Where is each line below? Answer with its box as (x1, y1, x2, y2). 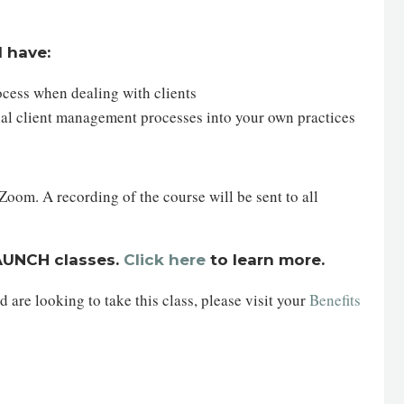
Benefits (309, 289, 361, 310)
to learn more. (206, 251, 329, 269)
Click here (124, 251, 206, 269)
